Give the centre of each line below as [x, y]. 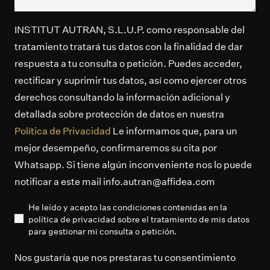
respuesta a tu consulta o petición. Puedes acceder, [128, 63]
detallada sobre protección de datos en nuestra [119, 114]
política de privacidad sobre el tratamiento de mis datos [139, 219]
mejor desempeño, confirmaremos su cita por [116, 147]
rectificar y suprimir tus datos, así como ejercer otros [130, 80]
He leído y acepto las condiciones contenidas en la [128, 207]
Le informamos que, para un [174, 130]
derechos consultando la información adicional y [122, 97]
